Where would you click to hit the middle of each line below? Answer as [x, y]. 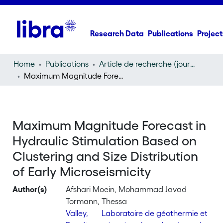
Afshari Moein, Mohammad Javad [126, 189]
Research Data [117, 33]
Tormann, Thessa [97, 201]
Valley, [77, 213]
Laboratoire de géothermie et [155, 213]
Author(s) [30, 189]
